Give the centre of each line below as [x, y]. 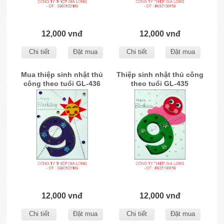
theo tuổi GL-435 [160, 84]
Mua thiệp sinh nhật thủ [62, 75]
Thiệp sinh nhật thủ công [160, 75]
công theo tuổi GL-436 [62, 84]
